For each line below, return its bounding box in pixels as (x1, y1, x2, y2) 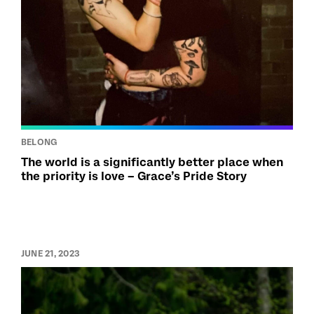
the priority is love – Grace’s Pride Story (21, 170, 247, 184)
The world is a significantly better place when (21, 156, 283, 170)
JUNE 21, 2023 (21, 249, 81, 259)
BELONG (21, 137, 57, 148)
